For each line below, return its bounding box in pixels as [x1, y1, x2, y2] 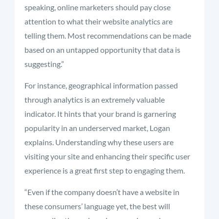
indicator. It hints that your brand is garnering [24, 109, 176, 118]
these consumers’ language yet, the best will [24, 201, 170, 211]
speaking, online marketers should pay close [24, 2, 171, 12]
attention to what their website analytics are [24, 17, 173, 26]
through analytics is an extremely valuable [24, 95, 165, 104]
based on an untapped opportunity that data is [24, 45, 180, 54]
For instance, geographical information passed [24, 81, 178, 90]
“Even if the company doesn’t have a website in [24, 187, 179, 197]
